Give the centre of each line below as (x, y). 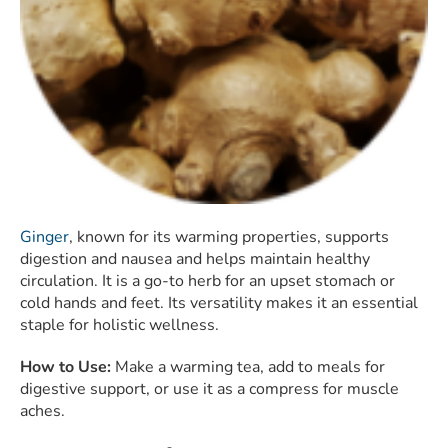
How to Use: (65, 367)
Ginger (44, 237)
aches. (42, 411)
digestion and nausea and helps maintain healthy (195, 259)
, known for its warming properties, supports (229, 237)
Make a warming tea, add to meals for (248, 367)
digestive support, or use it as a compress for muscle (209, 389)
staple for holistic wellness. (119, 325)
